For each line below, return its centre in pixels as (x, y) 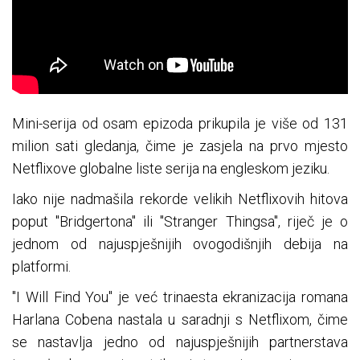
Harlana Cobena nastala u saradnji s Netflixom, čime (180, 320)
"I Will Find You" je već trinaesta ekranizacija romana (180, 297)
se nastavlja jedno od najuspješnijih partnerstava (180, 342)
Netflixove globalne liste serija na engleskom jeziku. (171, 169)
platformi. (41, 267)
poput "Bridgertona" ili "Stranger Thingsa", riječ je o (180, 222)
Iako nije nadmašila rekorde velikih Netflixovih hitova (180, 199)
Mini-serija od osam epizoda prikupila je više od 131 (180, 124)
